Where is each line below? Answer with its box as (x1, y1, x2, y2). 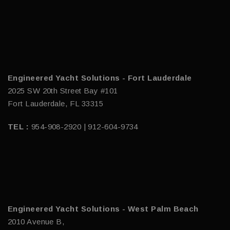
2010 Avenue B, (8, 217, 65, 226)
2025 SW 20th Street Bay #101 (8, 86, 118, 95)
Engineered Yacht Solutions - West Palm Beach (8, 204, 199, 213)
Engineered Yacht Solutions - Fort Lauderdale (8, 73, 192, 82)
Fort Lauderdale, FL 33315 (8, 99, 104, 108)
